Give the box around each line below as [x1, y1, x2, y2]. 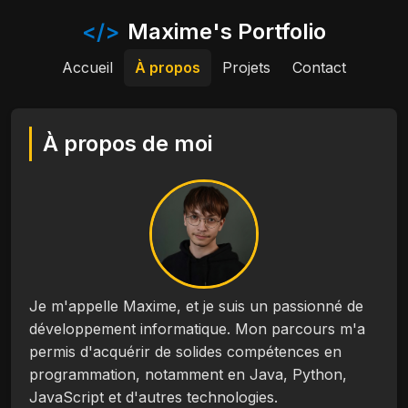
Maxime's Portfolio [127, 18, 327, 45]
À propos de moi [43, 130, 212, 157]
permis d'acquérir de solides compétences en [29, 342, 342, 361]
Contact [292, 58, 346, 76]
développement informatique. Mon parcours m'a [29, 320, 365, 338]
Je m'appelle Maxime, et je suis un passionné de [29, 297, 363, 315]
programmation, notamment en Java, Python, [29, 365, 347, 383]
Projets [222, 58, 270, 76]
